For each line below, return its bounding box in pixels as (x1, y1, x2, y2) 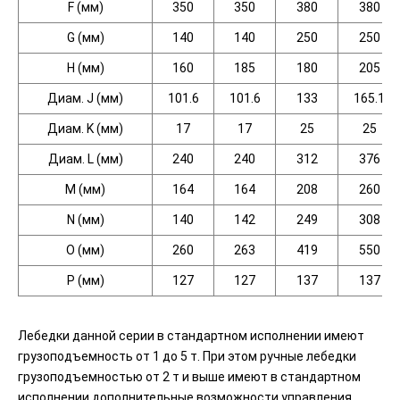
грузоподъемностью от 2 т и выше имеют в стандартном (18, 370, 361, 384)
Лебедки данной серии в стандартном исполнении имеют (18, 329, 364, 343)
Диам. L (47, 152, 94, 166)
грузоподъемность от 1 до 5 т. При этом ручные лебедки (18, 349, 356, 363)
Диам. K (47, 121, 94, 136)
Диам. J (47, 91, 94, 105)
